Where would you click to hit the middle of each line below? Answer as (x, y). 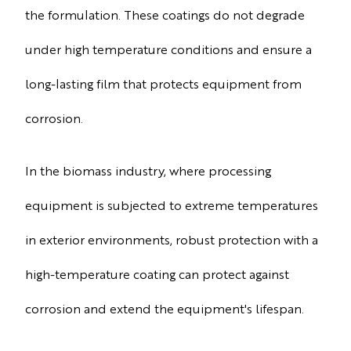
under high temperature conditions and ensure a (168, 49)
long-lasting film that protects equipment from (163, 84)
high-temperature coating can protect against (157, 273)
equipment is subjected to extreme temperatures (172, 204)
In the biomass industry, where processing (148, 170)
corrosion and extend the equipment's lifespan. (165, 308)
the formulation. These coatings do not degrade (165, 15)
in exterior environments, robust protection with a (172, 239)
